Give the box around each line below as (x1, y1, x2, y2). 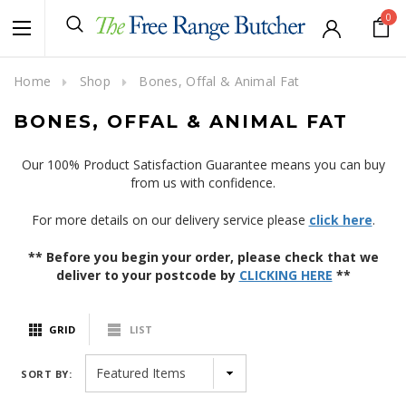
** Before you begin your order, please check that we (27, 248, 379, 266)
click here (308, 211, 372, 228)
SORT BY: (21, 367, 72, 381)
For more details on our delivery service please (31, 211, 309, 228)
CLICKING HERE (238, 266, 333, 284)
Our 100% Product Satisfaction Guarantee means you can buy (21, 156, 385, 173)
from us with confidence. (130, 174, 275, 191)
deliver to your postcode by (55, 266, 239, 284)
